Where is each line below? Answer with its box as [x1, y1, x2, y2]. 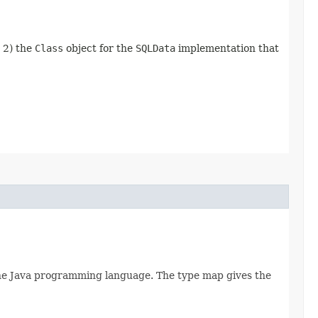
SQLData [136, 42, 175, 54]
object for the [63, 42, 136, 54]
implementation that [175, 42, 279, 54]
